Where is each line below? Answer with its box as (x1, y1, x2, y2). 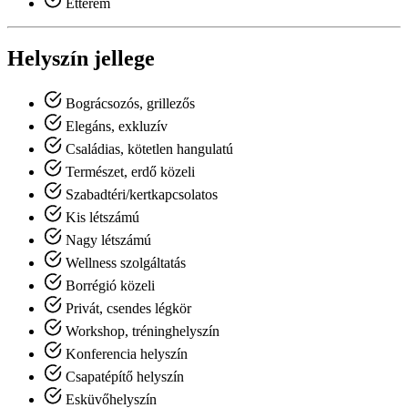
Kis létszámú (62, 209, 139, 226)
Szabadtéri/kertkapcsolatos (62, 187, 218, 203)
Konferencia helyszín (62, 346, 188, 362)
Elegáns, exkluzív (62, 118, 168, 135)
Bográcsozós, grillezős (62, 96, 195, 112)
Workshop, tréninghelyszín (62, 323, 219, 340)
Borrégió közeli (62, 278, 155, 294)
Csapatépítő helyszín (62, 369, 184, 385)
